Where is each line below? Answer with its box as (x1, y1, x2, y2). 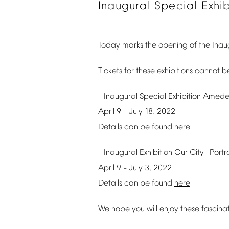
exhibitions (157, 66, 193, 76)
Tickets (98, 66, 122, 76)
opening (158, 41, 188, 50)
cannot (195, 66, 220, 76)
